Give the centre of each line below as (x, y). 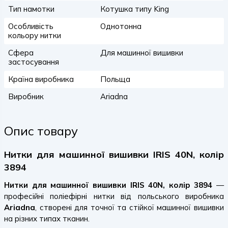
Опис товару (41, 131)
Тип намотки (31, 9)
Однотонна (121, 26)
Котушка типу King (134, 9)
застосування (34, 62)
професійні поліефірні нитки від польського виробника (114, 196)
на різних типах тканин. (47, 219)
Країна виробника (41, 79)
